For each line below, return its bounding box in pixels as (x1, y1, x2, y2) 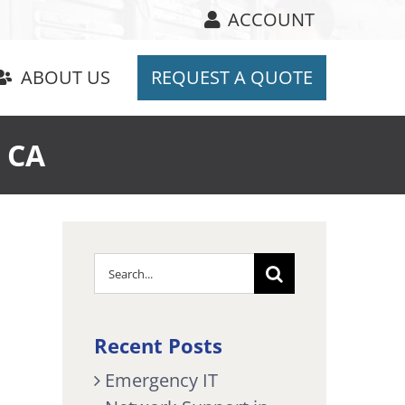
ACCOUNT (228, 7, 315, 32)
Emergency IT (104, 368, 218, 393)
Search (92, 253, 150, 278)
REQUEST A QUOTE (151, 64, 313, 89)
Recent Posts (93, 332, 222, 360)
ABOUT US (21, 64, 110, 89)
